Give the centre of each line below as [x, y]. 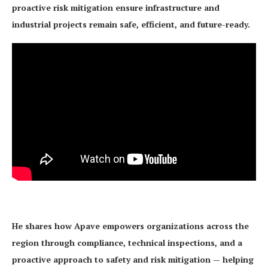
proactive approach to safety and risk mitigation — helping [133, 259]
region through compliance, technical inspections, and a [127, 242]
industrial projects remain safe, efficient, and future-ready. [131, 24]
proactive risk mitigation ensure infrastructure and [116, 7]
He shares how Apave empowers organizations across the [130, 226]
